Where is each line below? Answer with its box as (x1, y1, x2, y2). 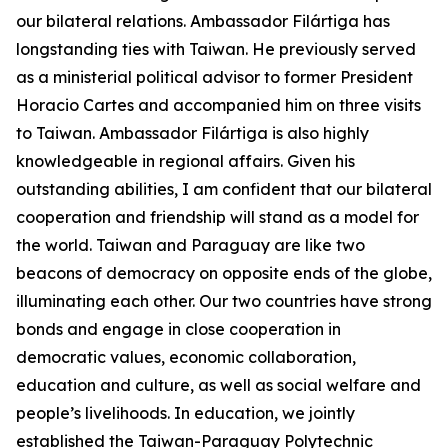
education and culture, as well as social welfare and (16, 375, 421, 395)
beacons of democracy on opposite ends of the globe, (16, 263, 432, 283)
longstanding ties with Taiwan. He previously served (16, 39, 416, 59)
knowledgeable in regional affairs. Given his (16, 151, 355, 171)
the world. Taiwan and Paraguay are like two (16, 235, 365, 255)
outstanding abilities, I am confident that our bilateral (16, 179, 432, 199)
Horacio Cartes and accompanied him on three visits (16, 95, 421, 115)
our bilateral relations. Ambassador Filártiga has (16, 11, 390, 31)
